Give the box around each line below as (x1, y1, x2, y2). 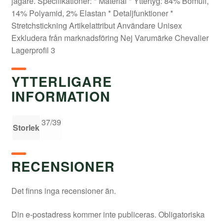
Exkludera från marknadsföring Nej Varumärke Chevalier (11, 32, 209, 44)
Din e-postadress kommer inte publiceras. (11, 208, 156, 220)
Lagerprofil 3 (11, 44, 55, 56)
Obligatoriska (158, 208, 205, 220)
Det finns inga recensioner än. (11, 185, 116, 197)
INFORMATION (11, 86, 110, 106)
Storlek (12, 122, 39, 134)
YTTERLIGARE (11, 72, 112, 91)
